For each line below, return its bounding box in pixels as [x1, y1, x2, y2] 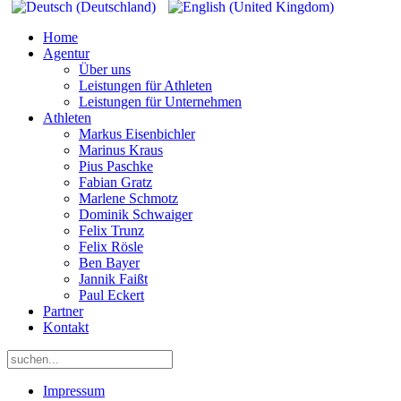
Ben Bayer [79, 255, 140, 270]
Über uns [79, 62, 131, 77]
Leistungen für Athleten [79, 78, 212, 93]
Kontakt [43, 320, 89, 335]
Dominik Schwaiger [79, 207, 192, 222]
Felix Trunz [79, 223, 144, 238]
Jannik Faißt [79, 271, 148, 286]
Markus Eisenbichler [79, 126, 195, 141]
